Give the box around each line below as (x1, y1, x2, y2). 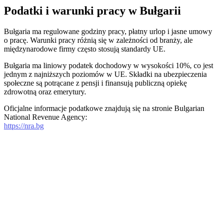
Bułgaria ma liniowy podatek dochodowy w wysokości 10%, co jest (4, 61, 213, 70)
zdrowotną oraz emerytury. (4, 87, 86, 96)
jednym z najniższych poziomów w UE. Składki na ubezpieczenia (4, 70, 207, 78)
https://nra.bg (4, 121, 44, 130)
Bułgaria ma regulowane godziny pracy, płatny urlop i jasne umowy (4, 27, 212, 36)
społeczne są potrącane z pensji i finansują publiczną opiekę (4, 78, 187, 87)
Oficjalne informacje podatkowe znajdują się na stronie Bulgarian (4, 104, 204, 112)
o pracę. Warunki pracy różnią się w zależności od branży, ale (4, 36, 193, 44)
